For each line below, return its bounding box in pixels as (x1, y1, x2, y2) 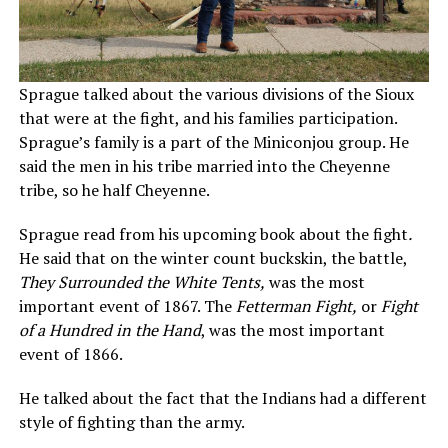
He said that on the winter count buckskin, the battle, (18, 247, 407, 270)
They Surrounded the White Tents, (18, 271, 265, 294)
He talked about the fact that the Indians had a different (18, 387, 427, 410)
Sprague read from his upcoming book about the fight (18, 223, 408, 246)
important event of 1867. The (18, 295, 236, 318)
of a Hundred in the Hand (18, 319, 201, 342)
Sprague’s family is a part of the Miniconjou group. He (18, 131, 409, 154)
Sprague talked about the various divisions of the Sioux (18, 83, 414, 106)
